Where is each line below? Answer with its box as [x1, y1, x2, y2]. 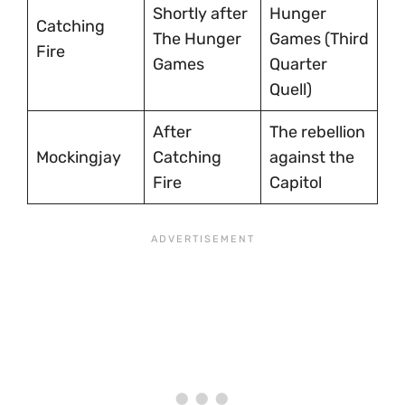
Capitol [269, 172, 322, 193]
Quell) [269, 79, 312, 99]
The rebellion [269, 121, 365, 142]
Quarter [269, 53, 327, 74]
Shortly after [153, 3, 248, 24]
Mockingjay [36, 146, 121, 167]
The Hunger [153, 28, 241, 49]
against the [269, 146, 354, 167]
